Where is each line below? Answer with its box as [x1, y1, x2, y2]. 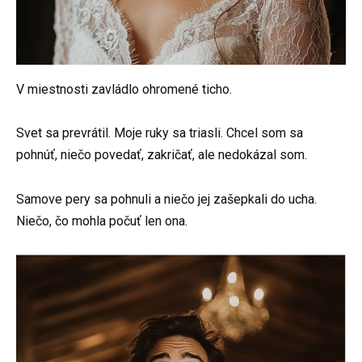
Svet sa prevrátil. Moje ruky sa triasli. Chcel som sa [16, 125, 303, 141]
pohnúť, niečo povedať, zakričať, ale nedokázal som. [16, 147, 307, 163]
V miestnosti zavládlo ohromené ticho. [16, 82, 232, 98]
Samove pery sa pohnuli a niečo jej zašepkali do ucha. [16, 191, 317, 207]
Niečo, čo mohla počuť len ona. [16, 213, 187, 229]
